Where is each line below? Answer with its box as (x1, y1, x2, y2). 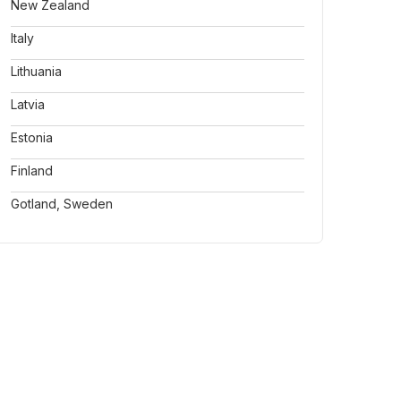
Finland (11, 163, 53, 178)
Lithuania (11, 64, 62, 79)
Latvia (11, 97, 45, 112)
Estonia (11, 130, 53, 145)
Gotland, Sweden (11, 196, 113, 211)
